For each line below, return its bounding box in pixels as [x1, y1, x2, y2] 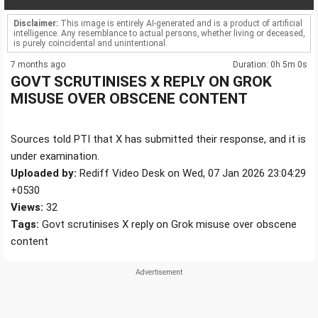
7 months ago [11, 60, 65, 70]
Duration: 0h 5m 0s [233, 60, 307, 70]
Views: [11, 201, 43, 214]
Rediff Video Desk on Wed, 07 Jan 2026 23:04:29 [77, 167, 306, 180]
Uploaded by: [11, 167, 77, 180]
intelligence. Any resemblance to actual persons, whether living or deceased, [13, 28, 305, 39]
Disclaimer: [13, 18, 58, 29]
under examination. [11, 150, 99, 163]
